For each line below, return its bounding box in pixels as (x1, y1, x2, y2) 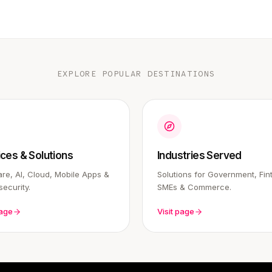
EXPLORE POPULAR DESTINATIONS (56, 69, 216, 79)
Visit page (157, 206, 194, 216)
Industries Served (157, 149, 242, 161)
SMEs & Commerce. (157, 182, 231, 192)
